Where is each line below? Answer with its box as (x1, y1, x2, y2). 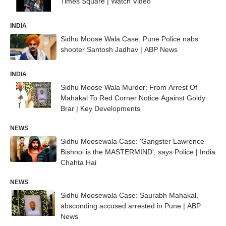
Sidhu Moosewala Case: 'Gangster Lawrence (61, 137, 204, 145)
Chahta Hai (61, 158, 96, 166)
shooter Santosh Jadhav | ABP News (61, 45, 178, 53)
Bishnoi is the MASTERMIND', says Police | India (61, 147, 215, 156)
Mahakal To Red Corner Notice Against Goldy (61, 93, 205, 102)
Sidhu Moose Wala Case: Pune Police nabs (61, 34, 198, 43)
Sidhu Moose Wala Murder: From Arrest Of (61, 83, 197, 91)
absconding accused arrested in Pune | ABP (61, 201, 201, 210)
